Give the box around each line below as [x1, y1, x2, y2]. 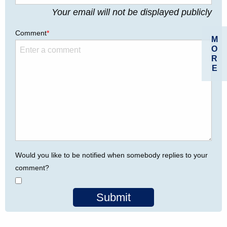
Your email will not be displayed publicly [52, 7, 212, 18]
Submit [96, 191, 131, 204]
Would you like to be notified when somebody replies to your [15, 151, 208, 160]
